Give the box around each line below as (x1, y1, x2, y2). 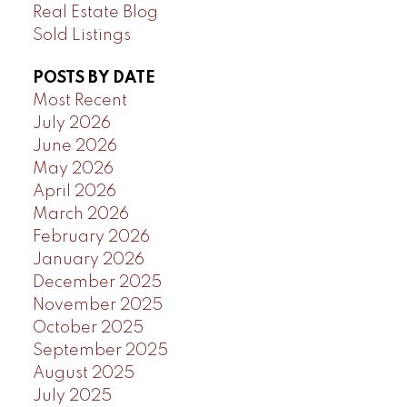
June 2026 (32, 138, 117, 155)
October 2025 (32, 320, 144, 337)
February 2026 (32, 229, 150, 246)
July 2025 (32, 388, 112, 405)
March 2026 (32, 206, 129, 223)
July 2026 (32, 115, 111, 133)
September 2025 (32, 342, 168, 360)
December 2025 (32, 274, 162, 292)
